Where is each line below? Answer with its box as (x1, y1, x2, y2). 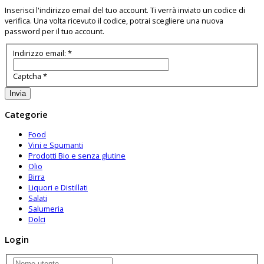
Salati (28, 192, 47, 203)
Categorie (5, 108, 48, 120)
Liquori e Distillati (28, 181, 88, 193)
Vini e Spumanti (28, 139, 83, 150)
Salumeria (28, 203, 64, 214)
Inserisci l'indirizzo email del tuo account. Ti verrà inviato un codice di (5, 4, 245, 15)
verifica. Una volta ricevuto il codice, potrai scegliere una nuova (5, 15, 223, 26)
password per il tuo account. (5, 25, 104, 37)
